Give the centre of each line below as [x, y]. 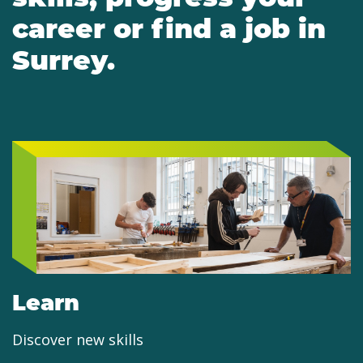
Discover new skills [78, 340]
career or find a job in [169, 28]
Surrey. [64, 59]
